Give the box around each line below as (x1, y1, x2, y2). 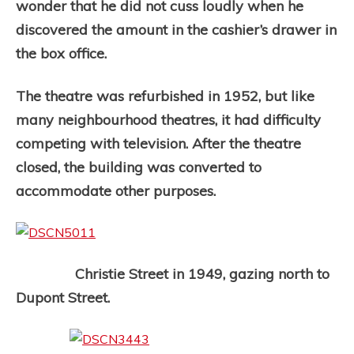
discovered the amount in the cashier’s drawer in (16, 21, 337, 39)
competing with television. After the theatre (16, 134, 301, 153)
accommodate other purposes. (16, 182, 216, 200)
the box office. (16, 44, 107, 62)
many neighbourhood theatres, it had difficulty (16, 111, 321, 129)
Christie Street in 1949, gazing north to (16, 265, 330, 283)
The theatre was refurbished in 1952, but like (16, 87, 314, 105)
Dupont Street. (16, 288, 110, 307)
